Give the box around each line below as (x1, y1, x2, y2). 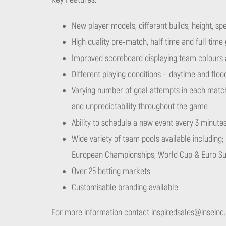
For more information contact (51, 206, 151, 218)
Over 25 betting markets (72, 165, 150, 177)
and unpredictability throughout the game (72, 100, 208, 112)
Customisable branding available (72, 181, 178, 193)
